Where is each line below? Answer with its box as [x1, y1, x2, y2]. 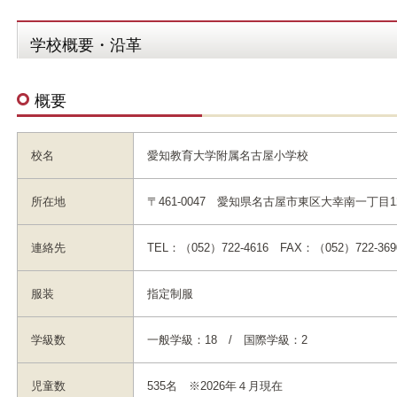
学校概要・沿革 [30, 36, 142, 54]
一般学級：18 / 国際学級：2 [147, 333, 307, 346]
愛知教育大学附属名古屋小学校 [147, 149, 308, 162]
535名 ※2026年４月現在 [147, 379, 283, 393]
